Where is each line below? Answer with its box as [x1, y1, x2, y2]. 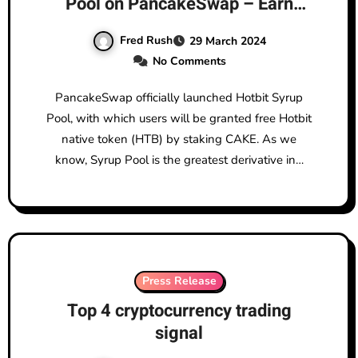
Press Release [141, 272, 217, 288]
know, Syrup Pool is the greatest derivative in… [54, 151, 304, 168]
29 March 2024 [189, 33, 266, 49]
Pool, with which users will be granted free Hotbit [46, 109, 312, 126]
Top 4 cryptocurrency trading [66, 297, 292, 324]
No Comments [152, 53, 226, 69]
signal [155, 320, 203, 346]
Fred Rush [119, 32, 173, 48]
